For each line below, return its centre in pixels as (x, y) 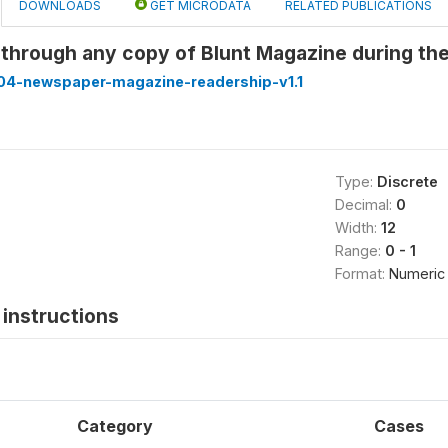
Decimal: (365, 204)
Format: (361, 273)
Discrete (407, 181)
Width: (357, 227)
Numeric (416, 273)
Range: (359, 250)
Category (115, 426)
